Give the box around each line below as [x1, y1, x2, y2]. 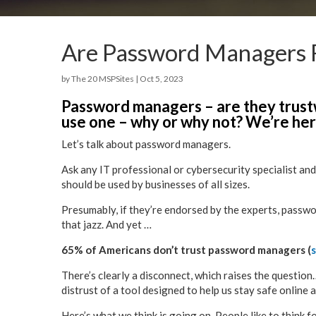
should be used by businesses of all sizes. [61, 178, 250, 191]
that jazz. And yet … [61, 218, 152, 231]
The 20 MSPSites [71, 73, 134, 85]
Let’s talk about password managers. [61, 138, 231, 151]
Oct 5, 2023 [140, 73, 183, 85]
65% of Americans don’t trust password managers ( [61, 243, 311, 257]
